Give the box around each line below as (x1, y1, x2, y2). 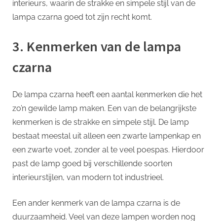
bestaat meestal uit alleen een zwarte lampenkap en (12, 131, 201, 141)
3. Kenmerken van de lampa (12, 37, 181, 56)
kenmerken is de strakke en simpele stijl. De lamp (12, 117, 189, 127)
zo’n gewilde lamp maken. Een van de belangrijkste (12, 104, 196, 113)
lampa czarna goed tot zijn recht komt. (12, 12, 152, 22)
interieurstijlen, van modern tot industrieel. (12, 173, 164, 183)
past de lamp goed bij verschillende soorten (12, 159, 172, 169)
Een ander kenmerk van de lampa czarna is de (12, 198, 180, 208)
